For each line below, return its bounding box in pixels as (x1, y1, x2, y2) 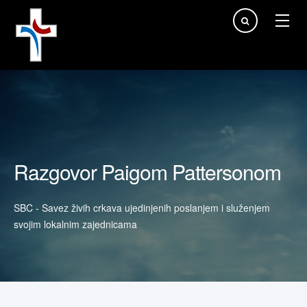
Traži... (14, 1, 44, 15)
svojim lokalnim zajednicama (14, 217, 137, 231)
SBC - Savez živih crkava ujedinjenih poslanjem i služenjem (14, 201, 270, 214)
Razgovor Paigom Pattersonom (14, 157, 281, 186)
